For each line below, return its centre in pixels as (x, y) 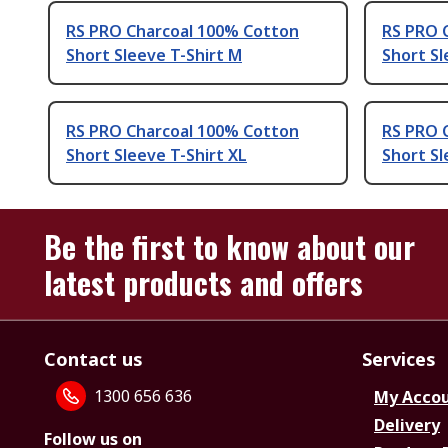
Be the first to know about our (229, 246)
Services (399, 359)
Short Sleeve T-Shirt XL (156, 154)
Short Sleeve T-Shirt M (154, 54)
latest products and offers (203, 282)
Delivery (407, 425)
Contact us (93, 359)
